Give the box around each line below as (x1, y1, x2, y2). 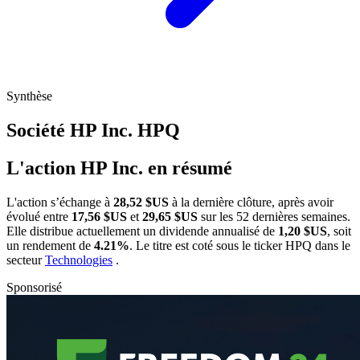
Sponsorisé (6, 280, 62, 294)
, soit (327, 223, 351, 238)
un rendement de (6, 238, 94, 252)
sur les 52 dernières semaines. (198, 209, 350, 223)
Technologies (45, 252, 112, 267)
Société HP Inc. (6, 120, 137, 141)
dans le (315, 238, 350, 252)
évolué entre (6, 209, 72, 223)
